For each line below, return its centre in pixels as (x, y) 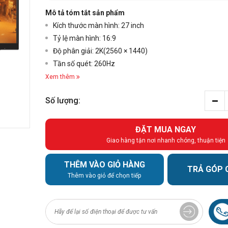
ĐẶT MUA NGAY (166, 130)
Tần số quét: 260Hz (84, 64)
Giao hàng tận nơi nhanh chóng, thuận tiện (166, 141)
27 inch (133, 26)
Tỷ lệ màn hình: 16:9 (84, 38)
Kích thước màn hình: (87, 26)
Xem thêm (60, 77)
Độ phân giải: (74, 51)
